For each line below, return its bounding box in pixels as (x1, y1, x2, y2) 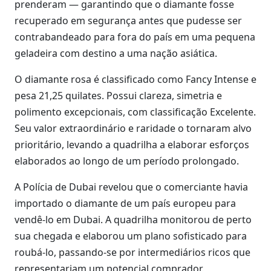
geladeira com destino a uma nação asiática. (15, 47, 217, 60)
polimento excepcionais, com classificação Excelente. (15, 105, 256, 119)
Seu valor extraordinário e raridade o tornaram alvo (15, 122, 252, 135)
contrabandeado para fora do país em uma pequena (15, 30, 255, 44)
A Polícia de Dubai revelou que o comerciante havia (15, 180, 248, 194)
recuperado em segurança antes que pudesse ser (15, 14, 242, 27)
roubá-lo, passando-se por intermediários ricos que (15, 246, 250, 259)
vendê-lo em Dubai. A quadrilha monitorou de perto (15, 213, 252, 226)
